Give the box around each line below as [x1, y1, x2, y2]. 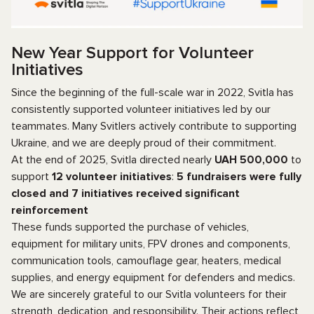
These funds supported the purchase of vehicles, [11, 220, 249, 235]
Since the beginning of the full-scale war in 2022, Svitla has [11, 86, 294, 100]
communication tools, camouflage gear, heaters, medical [11, 254, 281, 268]
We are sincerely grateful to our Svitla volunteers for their [11, 287, 287, 302]
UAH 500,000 [214, 153, 288, 168]
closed [11, 186, 46, 201]
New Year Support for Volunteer [11, 43, 254, 64]
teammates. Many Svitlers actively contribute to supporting [11, 119, 296, 134]
